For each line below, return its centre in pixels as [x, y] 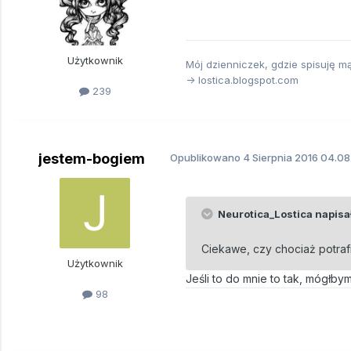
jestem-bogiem [92, 158]
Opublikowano [206, 157]
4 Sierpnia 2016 [280, 157]
